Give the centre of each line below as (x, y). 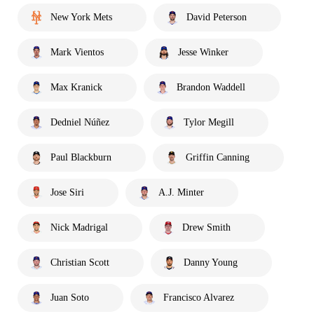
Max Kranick (76, 87)
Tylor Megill (209, 122)
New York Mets (81, 17)
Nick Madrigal (79, 227)
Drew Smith (206, 227)
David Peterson (217, 17)
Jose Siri (67, 192)
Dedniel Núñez (80, 122)
